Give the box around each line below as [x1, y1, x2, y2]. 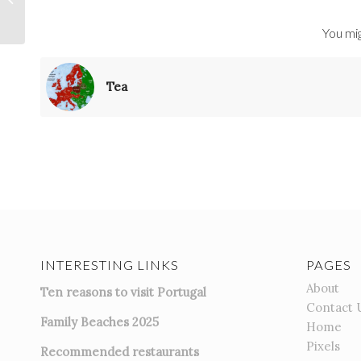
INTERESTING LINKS [40, 257, 179, 274]
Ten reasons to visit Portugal [40, 284, 206, 301]
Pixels [305, 338, 340, 355]
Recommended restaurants [40, 343, 199, 359]
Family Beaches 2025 [40, 313, 159, 330]
